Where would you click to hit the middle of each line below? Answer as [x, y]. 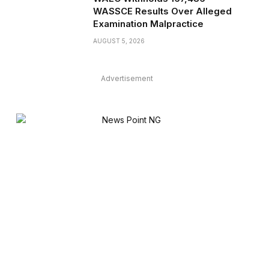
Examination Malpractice [148, 24]
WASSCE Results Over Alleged [162, 11]
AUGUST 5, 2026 [119, 41]
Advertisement [127, 78]
